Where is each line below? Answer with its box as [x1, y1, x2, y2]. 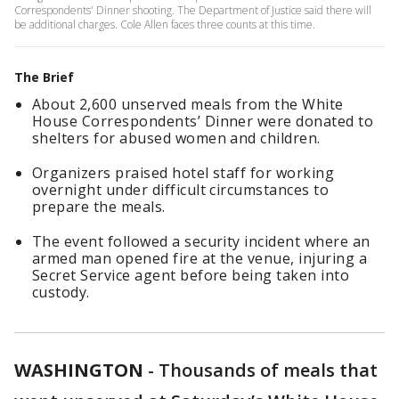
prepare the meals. [32, 197, 166, 216]
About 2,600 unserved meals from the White [32, 94, 344, 114]
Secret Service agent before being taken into [32, 265, 350, 285]
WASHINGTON [14, 358, 143, 382]
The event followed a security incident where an [32, 232, 370, 251]
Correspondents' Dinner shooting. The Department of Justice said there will [14, 3, 371, 18]
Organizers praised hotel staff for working [32, 163, 335, 183]
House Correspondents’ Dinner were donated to [32, 111, 374, 131]
